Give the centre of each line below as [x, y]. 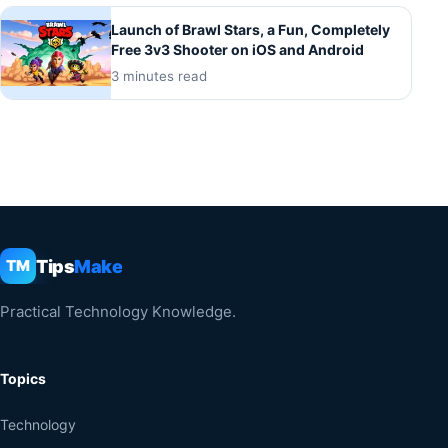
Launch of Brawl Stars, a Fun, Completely [250, 29]
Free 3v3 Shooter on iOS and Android [237, 49]
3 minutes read [159, 76]
